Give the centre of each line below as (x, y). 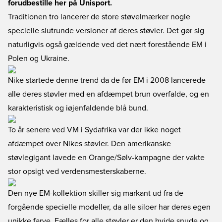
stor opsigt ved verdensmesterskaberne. (77, 171)
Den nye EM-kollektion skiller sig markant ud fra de (96, 193)
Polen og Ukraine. (39, 58)
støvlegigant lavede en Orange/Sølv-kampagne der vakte (106, 158)
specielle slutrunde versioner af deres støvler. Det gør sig (106, 31)
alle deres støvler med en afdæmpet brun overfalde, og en (109, 94)
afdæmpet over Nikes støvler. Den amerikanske (89, 144)
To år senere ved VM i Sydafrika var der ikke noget (94, 130)
